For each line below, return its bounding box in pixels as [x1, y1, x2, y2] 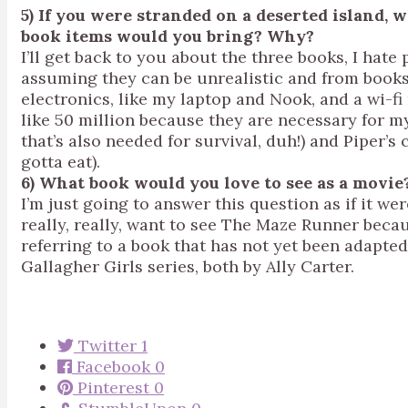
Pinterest [77, 377, 149, 398]
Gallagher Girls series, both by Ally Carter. [21, 256, 354, 277]
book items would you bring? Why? [21, 25, 319, 46]
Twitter [78, 335, 137, 356]
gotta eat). [21, 151, 100, 172]
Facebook [76, 356, 150, 377]
